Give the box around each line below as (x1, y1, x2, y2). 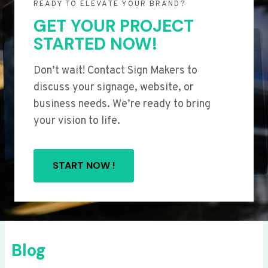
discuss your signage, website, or (33, 80, 194, 95)
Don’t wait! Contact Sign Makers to (33, 63, 197, 78)
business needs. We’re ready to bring (33, 97, 211, 111)
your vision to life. (33, 114, 120, 128)
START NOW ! (53, 159, 115, 172)
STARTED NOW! (33, 32, 157, 55)
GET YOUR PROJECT (33, 14, 194, 37)
